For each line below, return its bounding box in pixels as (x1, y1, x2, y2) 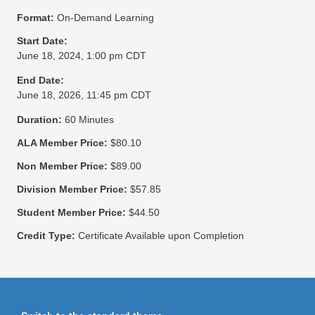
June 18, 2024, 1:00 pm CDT (16, 50, 146, 62)
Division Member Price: (16, 184, 127, 195)
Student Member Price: (16, 207, 126, 219)
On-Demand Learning (56, 12, 154, 24)
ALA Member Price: (16, 137, 108, 149)
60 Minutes (64, 114, 114, 126)
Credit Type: (16, 230, 75, 242)
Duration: (16, 114, 62, 126)
